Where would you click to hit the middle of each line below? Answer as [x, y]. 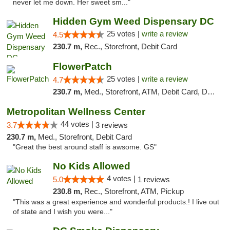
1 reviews [154, 179]
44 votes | [78, 124]
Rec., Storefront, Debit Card [130, 46]
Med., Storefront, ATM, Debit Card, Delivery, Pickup [146, 92]
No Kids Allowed [91, 166]
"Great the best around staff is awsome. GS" [85, 147]
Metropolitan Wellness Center [76, 112]
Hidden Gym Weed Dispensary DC [133, 21]
